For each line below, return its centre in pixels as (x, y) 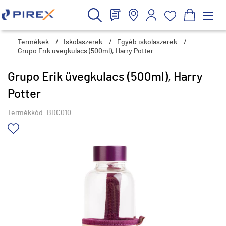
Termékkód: (27, 113)
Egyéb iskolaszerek (147, 42)
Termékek (33, 42)
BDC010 (59, 113)
